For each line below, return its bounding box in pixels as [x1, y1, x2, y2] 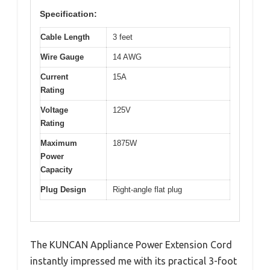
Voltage [40, 105, 68, 115]
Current [40, 72, 68, 82]
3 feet [113, 33, 133, 42]
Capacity [40, 165, 72, 175]
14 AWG [113, 52, 142, 62]
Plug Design [40, 185, 86, 195]
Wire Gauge [40, 52, 84, 62]
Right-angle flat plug [113, 185, 182, 195]
